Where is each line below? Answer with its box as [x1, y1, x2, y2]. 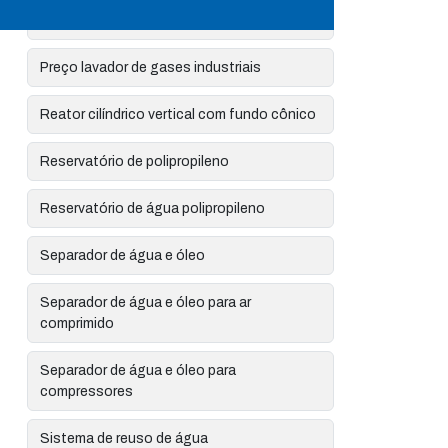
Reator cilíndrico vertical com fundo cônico [40, 107, 317, 122]
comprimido [40, 316, 115, 331]
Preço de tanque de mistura [40, 13, 217, 28]
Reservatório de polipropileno [40, 154, 230, 169]
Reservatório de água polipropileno [40, 201, 266, 216]
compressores [40, 384, 134, 399]
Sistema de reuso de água [40, 431, 209, 446]
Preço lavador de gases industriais [40, 60, 262, 75]
